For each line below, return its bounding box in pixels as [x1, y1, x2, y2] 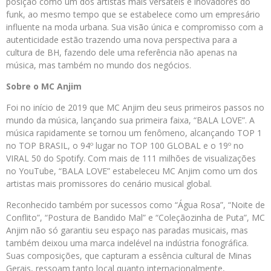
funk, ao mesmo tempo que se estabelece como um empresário [6, 8, 260, 21]
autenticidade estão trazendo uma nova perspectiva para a [6, 34, 237, 46]
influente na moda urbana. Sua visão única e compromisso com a [6, 21, 263, 33]
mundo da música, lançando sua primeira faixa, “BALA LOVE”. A [6, 114, 255, 126]
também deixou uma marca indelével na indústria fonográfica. [6, 237, 249, 249]
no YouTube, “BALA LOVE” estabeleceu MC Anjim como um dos [6, 165, 258, 177]
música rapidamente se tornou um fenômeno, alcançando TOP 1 [6, 127, 262, 139]
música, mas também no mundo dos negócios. [6, 59, 191, 71]
